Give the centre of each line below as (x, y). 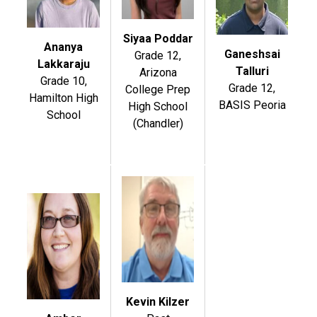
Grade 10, (63, 81)
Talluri (252, 71)
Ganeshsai (252, 54)
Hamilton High (63, 98)
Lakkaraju (63, 64)
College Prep (158, 89)
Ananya (64, 47)
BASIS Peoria (252, 105)
